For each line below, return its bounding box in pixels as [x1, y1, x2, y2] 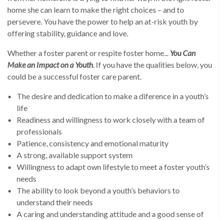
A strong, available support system [17, 150, 133, 160]
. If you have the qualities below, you [93, 60, 212, 69]
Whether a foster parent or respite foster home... [7, 48, 170, 57]
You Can [170, 48, 195, 57]
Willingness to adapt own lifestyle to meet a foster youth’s [17, 162, 210, 171]
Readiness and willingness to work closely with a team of [17, 115, 205, 124]
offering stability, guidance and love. [7, 28, 128, 38]
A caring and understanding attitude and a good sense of [17, 209, 204, 219]
